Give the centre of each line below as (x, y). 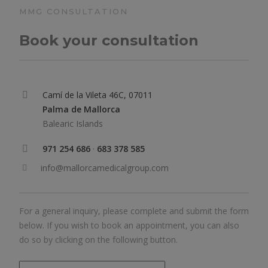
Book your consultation (109, 40)
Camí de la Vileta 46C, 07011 (98, 95)
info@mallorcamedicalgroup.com (105, 168)
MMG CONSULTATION (74, 11)
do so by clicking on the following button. (98, 240)
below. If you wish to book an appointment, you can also (129, 225)
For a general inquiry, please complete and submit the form (134, 211)
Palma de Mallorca (81, 109)
